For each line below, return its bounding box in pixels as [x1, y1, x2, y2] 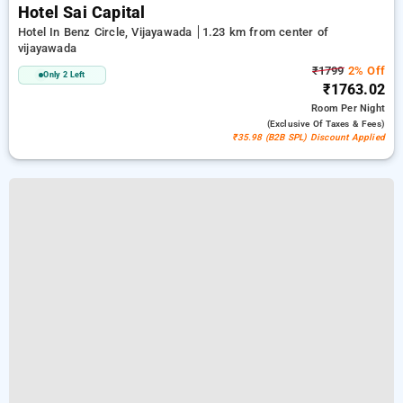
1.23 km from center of [201, 25, 328, 39]
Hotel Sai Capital [18, 4, 146, 22]
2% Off [344, 64, 385, 77]
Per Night [341, 103, 385, 114]
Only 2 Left [43, 70, 85, 79]
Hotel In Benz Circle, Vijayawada [18, 25, 196, 39]
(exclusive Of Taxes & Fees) [266, 119, 385, 129]
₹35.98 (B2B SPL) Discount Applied [232, 132, 385, 142]
